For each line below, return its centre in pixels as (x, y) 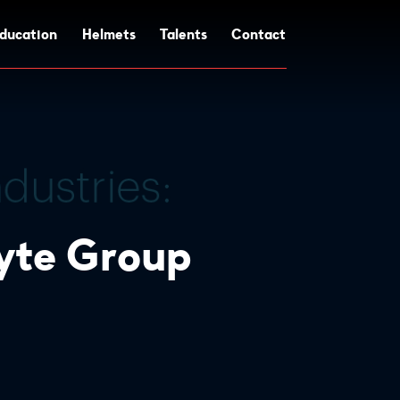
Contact (259, 34)
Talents (184, 34)
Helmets (108, 34)
